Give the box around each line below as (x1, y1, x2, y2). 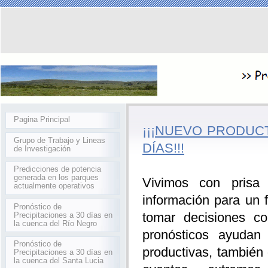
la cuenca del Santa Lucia (14, 256, 104, 266)
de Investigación (14, 144, 71, 153)
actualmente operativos (14, 181, 95, 191)
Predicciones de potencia (14, 165, 102, 174)
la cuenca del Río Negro (14, 218, 98, 228)
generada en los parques (14, 173, 99, 182)
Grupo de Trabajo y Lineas (14, 135, 106, 145)
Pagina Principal (14, 115, 71, 124)
